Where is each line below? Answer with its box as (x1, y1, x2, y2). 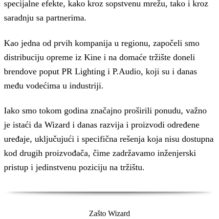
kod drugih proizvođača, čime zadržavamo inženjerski (4, 148, 196, 158)
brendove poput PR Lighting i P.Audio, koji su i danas (4, 66, 197, 76)
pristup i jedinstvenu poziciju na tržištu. (4, 162, 145, 173)
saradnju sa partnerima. (4, 12, 87, 22)
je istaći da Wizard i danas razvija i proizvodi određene (4, 120, 199, 130)
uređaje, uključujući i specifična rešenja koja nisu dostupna (4, 134, 214, 144)
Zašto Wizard (89, 209, 130, 218)
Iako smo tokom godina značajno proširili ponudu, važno (4, 106, 207, 116)
